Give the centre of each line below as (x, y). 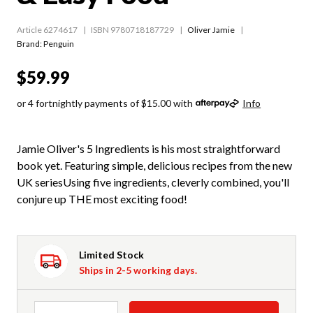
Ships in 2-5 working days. (138, 270)
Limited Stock (111, 254)
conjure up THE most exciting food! (102, 198)
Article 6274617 (47, 29)
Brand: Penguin (45, 43)
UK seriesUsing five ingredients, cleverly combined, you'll (153, 182)
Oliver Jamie (211, 29)
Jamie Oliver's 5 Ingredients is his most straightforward (148, 148)
